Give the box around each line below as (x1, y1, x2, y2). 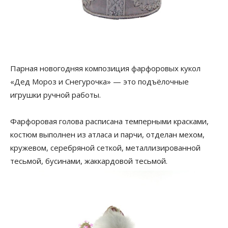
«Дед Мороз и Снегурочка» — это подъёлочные (10, 76, 189, 87)
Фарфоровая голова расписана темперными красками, (10, 116, 209, 126)
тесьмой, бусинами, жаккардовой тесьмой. (10, 156, 167, 166)
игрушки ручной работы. (10, 90, 101, 100)
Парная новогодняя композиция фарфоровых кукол (10, 63, 201, 73)
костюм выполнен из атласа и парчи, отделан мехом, (10, 129, 205, 139)
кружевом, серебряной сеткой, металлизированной (10, 142, 201, 153)
